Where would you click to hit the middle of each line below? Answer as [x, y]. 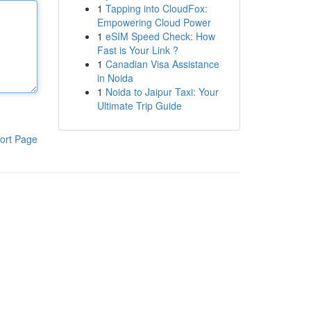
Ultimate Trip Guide [139, 106]
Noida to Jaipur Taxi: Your [162, 92]
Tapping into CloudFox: [156, 8]
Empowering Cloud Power [154, 22]
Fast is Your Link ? [137, 50]
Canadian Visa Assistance [162, 64]
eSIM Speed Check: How [160, 36]
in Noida [115, 78]
